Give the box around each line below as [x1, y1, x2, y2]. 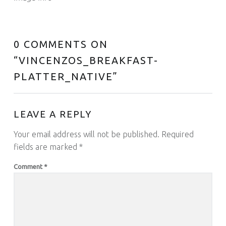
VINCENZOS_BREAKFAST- [18, 54, 158, 66]
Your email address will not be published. [13, 129, 159, 139]
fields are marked [13, 142, 79, 151]
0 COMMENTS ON [13, 38, 108, 50]
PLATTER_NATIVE [13, 71, 113, 82]
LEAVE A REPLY [13, 108, 92, 120]
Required [161, 129, 194, 139]
